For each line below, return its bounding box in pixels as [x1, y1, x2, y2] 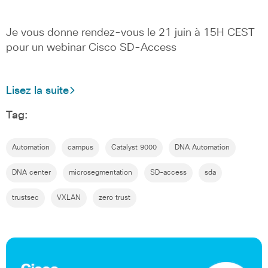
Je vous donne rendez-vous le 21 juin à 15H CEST [6, 28, 255, 39]
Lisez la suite [6, 85, 69, 96]
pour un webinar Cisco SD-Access [6, 42, 176, 54]
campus [68, 144, 93, 151]
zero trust [99, 194, 130, 202]
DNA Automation [175, 144, 230, 151]
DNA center [12, 169, 51, 176]
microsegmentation [69, 169, 132, 176]
